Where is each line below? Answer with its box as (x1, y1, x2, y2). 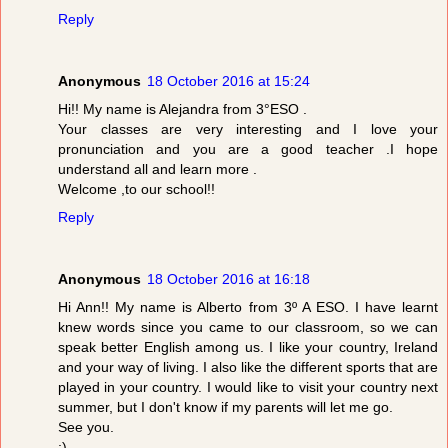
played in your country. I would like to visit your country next (58, 379, 438, 396)
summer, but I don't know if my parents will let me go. (58, 399, 393, 416)
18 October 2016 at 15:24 (147, 73, 310, 90)
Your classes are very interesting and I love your (58, 121, 438, 138)
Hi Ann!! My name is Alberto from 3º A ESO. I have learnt (58, 299, 438, 316)
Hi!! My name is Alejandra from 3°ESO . (58, 101, 307, 118)
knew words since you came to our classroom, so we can (58, 319, 438, 336)
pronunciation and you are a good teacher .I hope (58, 141, 438, 158)
